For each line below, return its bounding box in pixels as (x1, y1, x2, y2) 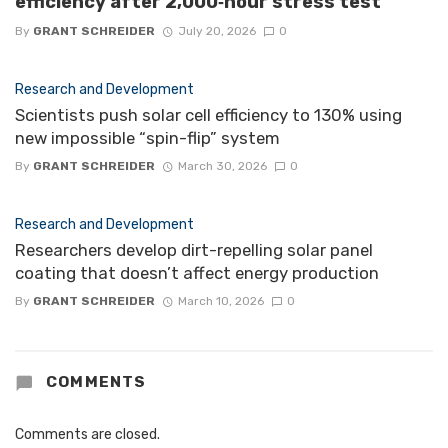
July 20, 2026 (177, 24, 256, 39)
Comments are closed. (15, 425, 160, 443)
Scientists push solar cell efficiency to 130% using (15, 105, 402, 126)
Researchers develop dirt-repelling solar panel (15, 240, 373, 261)
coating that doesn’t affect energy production (15, 263, 379, 284)
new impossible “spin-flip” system (15, 128, 280, 149)
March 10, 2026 (177, 293, 264, 308)
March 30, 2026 (177, 159, 267, 174)
